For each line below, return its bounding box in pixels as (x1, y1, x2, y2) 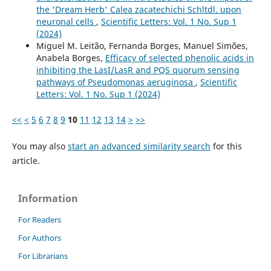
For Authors (18, 232, 61, 243)
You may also (11, 140, 68, 152)
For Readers (18, 214, 61, 226)
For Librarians (18, 250, 68, 261)
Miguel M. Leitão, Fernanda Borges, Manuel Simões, (36, 40, 248, 52)
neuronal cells (36, 16, 96, 28)
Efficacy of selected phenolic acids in (105, 52, 254, 64)
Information (18, 192, 78, 206)
